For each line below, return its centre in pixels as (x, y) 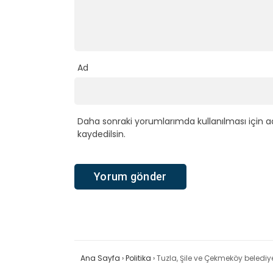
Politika (138, 258)
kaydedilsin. (101, 134)
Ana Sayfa (100, 258)
